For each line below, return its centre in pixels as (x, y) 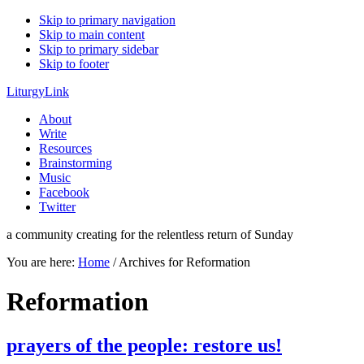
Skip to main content (92, 35)
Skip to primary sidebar (99, 49)
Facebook (64, 192)
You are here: (42, 262)
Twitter (57, 207)
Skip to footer (74, 64)
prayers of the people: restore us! (144, 345)
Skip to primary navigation (107, 20)
